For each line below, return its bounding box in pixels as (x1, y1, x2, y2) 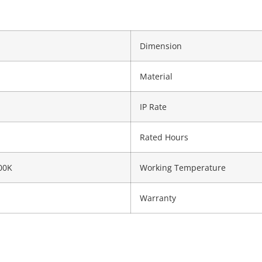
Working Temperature (140, 161, 226, 173)
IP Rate (140, 101, 167, 112)
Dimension (140, 40, 182, 51)
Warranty (140, 192, 176, 204)
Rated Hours (140, 131, 188, 143)
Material (140, 70, 173, 82)
